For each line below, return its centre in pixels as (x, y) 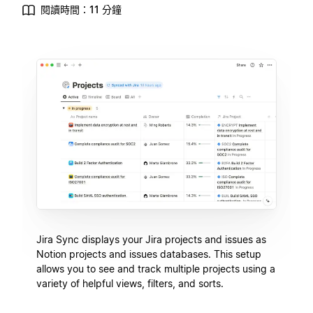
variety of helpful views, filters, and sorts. (130, 283)
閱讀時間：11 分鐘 (81, 9)
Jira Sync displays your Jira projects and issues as (151, 239)
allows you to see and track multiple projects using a (156, 268)
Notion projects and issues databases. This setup (149, 254)
